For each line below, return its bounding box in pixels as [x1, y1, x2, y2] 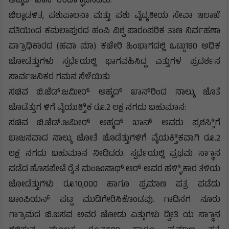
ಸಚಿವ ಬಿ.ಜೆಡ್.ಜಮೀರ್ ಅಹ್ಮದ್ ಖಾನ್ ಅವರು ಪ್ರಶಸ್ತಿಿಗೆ [9, 117, 220, 131]
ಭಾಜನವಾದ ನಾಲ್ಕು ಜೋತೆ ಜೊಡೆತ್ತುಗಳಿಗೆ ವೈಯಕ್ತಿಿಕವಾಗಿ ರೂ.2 [9, 132, 220, 146]
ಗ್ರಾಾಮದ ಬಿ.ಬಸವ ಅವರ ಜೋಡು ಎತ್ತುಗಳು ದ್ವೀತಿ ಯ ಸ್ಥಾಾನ [9, 209, 220, 223]
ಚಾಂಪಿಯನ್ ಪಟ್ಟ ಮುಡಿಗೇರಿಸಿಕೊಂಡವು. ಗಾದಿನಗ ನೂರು [9, 193, 220, 208]
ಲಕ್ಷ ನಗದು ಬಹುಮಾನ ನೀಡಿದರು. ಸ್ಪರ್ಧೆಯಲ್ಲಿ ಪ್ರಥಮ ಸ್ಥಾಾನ [9, 147, 220, 162]
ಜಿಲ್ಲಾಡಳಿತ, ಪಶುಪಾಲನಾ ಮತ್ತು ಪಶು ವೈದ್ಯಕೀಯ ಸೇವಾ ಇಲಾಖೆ [9, 9, 220, 24]
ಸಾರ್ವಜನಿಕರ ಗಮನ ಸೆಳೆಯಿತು [9, 71, 110, 85]
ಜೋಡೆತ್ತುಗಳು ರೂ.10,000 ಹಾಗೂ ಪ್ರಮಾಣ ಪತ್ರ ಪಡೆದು [9, 178, 220, 192]
